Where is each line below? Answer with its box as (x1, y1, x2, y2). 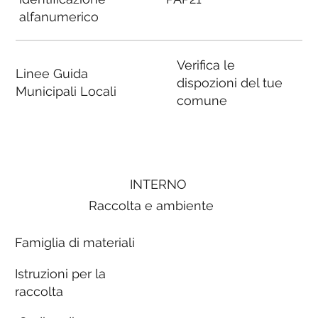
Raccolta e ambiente (89, 197, 214, 213)
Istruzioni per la (14, 265, 106, 281)
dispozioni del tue (176, 75, 283, 90)
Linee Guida (16, 66, 89, 82)
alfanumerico (18, 9, 99, 25)
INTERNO (130, 176, 187, 192)
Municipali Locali (16, 84, 117, 99)
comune (176, 92, 227, 108)
